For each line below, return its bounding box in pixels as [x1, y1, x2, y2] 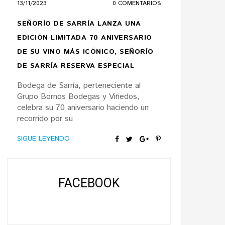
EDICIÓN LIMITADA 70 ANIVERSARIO [17, 33, 152, 43]
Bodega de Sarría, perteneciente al [17, 80, 141, 91]
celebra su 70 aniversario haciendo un [17, 102, 149, 114]
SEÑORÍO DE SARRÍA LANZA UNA [17, 19, 141, 29]
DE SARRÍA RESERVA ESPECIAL [17, 61, 134, 71]
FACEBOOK [58, 176, 120, 190]
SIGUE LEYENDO [17, 134, 70, 144]
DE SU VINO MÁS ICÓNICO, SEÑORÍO [17, 47, 154, 57]
